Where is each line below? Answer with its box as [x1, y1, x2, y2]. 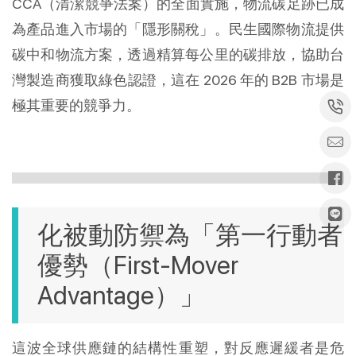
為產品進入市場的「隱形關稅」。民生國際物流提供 [12, 20, 344, 37]
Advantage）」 [37, 280, 205, 311]
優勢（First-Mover [37, 250, 238, 281]
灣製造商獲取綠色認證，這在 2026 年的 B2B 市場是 [12, 71, 344, 88]
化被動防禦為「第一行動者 [37, 219, 342, 250]
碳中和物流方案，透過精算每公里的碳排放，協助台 [12, 45, 344, 63]
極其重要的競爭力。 [12, 96, 141, 114]
